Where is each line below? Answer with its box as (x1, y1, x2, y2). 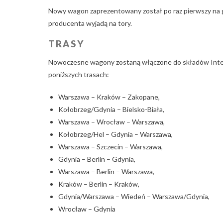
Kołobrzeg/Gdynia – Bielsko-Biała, (58, 105, 164, 113)
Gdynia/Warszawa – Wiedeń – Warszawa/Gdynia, (58, 192, 210, 201)
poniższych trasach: (48, 70, 109, 79)
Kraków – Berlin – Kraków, (58, 179, 139, 188)
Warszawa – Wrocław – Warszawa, (58, 117, 165, 126)
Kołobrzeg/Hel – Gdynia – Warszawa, (58, 129, 173, 138)
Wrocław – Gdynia (58, 204, 115, 213)
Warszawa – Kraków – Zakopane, (58, 92, 160, 101)
